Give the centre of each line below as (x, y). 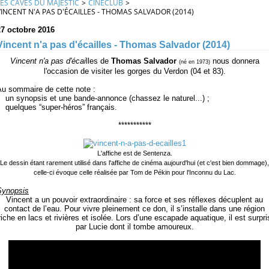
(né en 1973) (194, 62)
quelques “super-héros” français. (61, 107)
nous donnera (234, 61)
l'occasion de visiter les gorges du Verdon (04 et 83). (134, 71)
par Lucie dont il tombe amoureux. (134, 227)
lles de (97, 61)
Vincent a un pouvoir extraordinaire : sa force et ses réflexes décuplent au (134, 200)
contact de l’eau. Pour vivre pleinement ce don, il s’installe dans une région (134, 209)
